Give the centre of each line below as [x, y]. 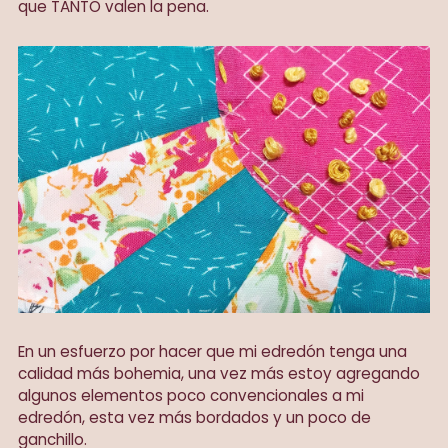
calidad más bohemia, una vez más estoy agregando [219, 374]
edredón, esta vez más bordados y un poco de [194, 418]
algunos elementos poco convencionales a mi [191, 396]
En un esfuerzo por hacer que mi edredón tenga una [212, 352]
